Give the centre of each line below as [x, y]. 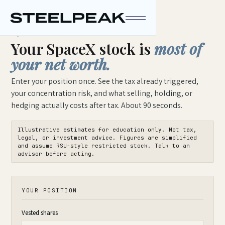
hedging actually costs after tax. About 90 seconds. [97, 105]
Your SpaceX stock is [83, 49]
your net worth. [61, 64]
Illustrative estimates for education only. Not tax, [107, 130]
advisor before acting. [56, 154]
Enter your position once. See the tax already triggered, [105, 81]
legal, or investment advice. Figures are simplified [107, 138]
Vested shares [40, 213]
